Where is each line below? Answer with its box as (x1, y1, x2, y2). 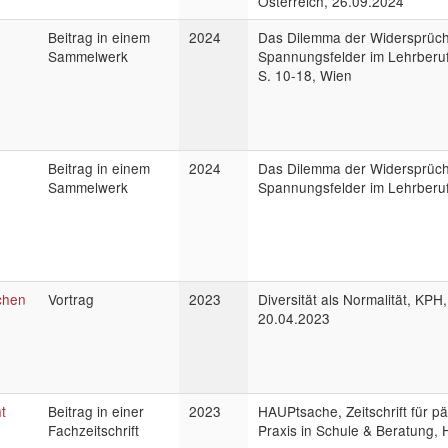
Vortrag (48, 289, 94, 309)
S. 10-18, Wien (258, 65, 352, 85)
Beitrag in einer (48, 401, 144, 421)
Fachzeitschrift (48, 420, 139, 440)
